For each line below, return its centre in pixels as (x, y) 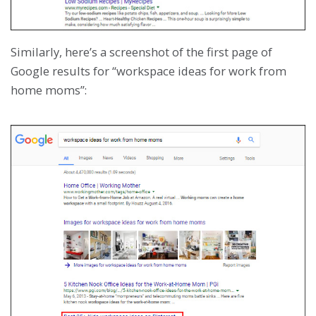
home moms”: (49, 90)
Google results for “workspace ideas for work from (148, 71)
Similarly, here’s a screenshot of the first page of (141, 51)
